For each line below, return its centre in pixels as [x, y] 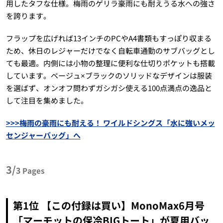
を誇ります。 [28, 16]
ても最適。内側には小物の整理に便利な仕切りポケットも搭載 [110, 63]
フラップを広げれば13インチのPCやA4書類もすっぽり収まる [109, 38]
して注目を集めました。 [47, 100]
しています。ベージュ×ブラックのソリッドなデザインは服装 [109, 75]
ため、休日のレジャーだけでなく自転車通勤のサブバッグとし [110, 51]
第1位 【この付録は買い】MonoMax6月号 [109, 205]
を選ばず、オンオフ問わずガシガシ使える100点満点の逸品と [109, 88]
